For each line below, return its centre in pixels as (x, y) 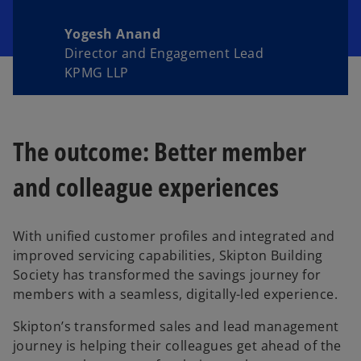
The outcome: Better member (160, 151)
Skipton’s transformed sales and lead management (176, 326)
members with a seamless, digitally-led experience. (176, 294)
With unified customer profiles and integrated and (174, 236)
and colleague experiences (146, 187)
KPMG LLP (97, 73)
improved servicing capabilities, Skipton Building (168, 255)
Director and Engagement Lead (164, 54)
